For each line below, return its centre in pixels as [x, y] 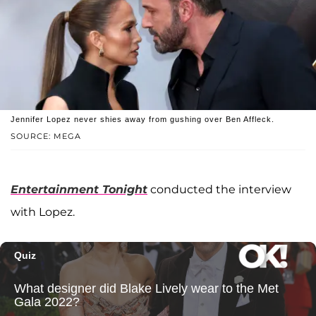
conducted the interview [219, 190]
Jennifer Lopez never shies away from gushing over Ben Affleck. [142, 120]
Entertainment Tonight [79, 190]
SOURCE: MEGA [46, 136]
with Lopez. [43, 212]
